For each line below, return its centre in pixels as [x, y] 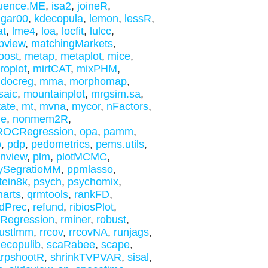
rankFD [92, 194]
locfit [72, 31]
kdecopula [58, 19]
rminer [75, 220]
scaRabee [71, 245]
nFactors [127, 106]
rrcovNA [88, 232]
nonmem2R [40, 119]
